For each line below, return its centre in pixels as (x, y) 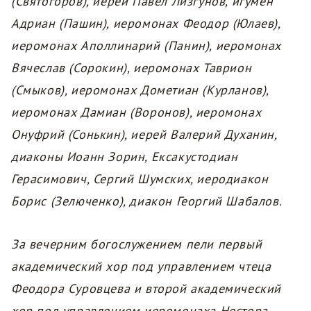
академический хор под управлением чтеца (141, 267)
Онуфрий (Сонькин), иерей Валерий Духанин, (144, 135)
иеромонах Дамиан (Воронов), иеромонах (136, 112)
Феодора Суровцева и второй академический (146, 289)
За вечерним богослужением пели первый (137, 244)
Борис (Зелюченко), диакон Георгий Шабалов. (147, 201)
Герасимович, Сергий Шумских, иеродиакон (140, 179)
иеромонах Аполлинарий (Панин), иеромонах (146, 46)
